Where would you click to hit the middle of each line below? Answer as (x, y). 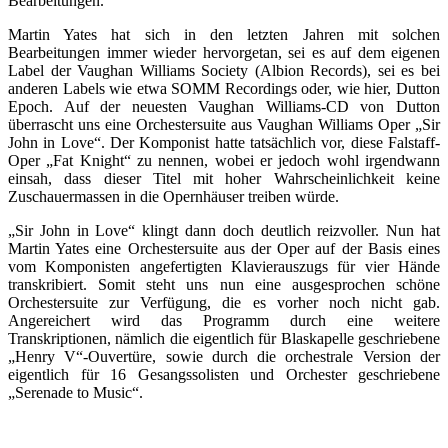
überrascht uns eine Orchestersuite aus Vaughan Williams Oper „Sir (224, 124)
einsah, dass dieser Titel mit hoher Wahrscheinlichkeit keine (224, 178)
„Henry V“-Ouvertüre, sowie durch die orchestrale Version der (224, 356)
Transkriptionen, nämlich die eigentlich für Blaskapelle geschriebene (224, 338)
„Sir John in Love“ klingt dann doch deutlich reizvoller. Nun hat (224, 230)
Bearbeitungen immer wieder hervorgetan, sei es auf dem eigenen (224, 52)
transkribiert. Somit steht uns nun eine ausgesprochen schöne (224, 284)
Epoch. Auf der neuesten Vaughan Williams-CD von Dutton (224, 106)
